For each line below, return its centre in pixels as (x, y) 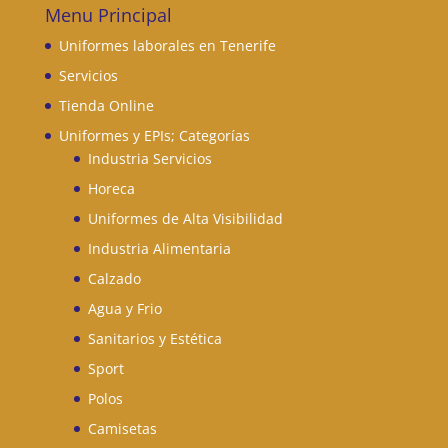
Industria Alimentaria (159, 248)
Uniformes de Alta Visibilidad (185, 218)
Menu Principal (108, 14)
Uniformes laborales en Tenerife (167, 45)
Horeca (111, 188)
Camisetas (122, 428)
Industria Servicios (149, 158)
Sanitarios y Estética (154, 338)
